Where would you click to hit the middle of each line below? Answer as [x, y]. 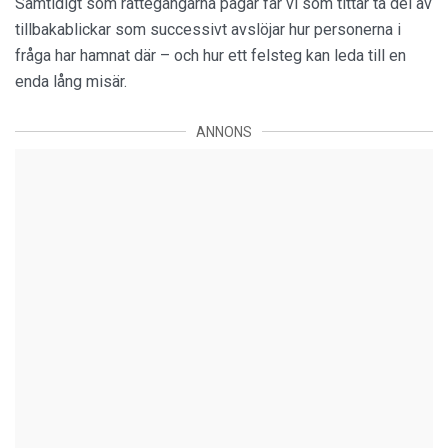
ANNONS [224, 131]
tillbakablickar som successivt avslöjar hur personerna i [208, 29]
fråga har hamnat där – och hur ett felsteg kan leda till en [210, 55]
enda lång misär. [71, 81]
